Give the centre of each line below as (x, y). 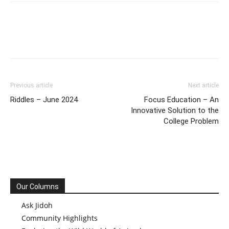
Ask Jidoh (37, 205)
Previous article (31, 86)
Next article (203, 86)
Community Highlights (60, 218)
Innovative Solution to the (175, 111)
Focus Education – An (181, 100)
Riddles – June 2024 (44, 100)
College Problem (191, 121)
